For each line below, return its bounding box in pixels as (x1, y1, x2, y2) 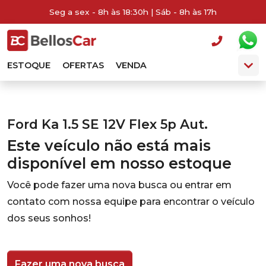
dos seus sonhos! (7, 213, 91, 224)
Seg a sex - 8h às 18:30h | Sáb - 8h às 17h (49, 7, 217, 17)
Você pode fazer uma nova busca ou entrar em (7, 179, 232, 191)
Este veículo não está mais (7, 137, 211, 154)
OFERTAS (62, 60, 104, 71)
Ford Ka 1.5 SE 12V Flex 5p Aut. (7, 116, 208, 132)
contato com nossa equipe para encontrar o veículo (7, 196, 255, 207)
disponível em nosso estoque (7, 154, 232, 172)
